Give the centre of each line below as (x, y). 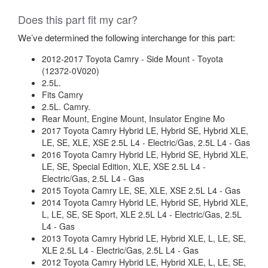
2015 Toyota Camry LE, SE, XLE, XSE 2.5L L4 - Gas (141, 190)
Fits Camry (63, 95)
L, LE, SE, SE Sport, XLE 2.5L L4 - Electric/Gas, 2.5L (142, 214)
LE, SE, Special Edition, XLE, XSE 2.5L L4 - (124, 166)
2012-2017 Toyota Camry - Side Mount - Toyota (133, 59)
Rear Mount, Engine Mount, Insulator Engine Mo (133, 118)
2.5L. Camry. (66, 106)
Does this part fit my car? (78, 19)
